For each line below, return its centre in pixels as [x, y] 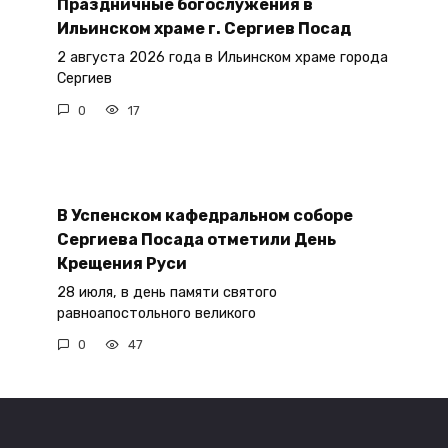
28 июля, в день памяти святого [166, 292]
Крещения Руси [121, 263]
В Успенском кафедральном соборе [204, 215]
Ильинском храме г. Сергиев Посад [203, 28]
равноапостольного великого [156, 313]
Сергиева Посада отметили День [196, 239]
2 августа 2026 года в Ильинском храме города [222, 58]
